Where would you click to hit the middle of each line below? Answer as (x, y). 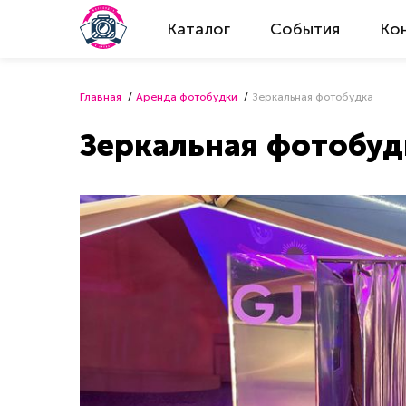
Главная (101, 97)
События (305, 29)
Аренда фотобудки (187, 97)
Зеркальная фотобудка (313, 97)
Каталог (198, 29)
